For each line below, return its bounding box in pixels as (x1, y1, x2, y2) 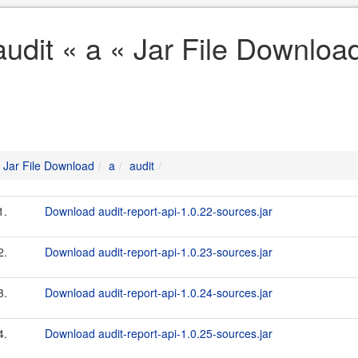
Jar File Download (3, 157, 94, 173)
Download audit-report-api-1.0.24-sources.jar (45, 284, 272, 300)
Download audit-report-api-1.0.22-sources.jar (45, 203, 272, 219)
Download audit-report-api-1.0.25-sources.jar (45, 325, 272, 341)
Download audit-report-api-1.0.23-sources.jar (45, 244, 272, 260)
